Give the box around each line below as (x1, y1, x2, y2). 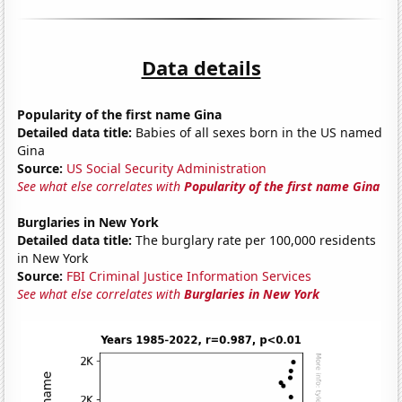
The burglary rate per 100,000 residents (132, 231, 377, 249)
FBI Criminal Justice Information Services (66, 267, 312, 284)
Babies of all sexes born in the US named (132, 123, 383, 141)
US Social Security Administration (66, 159, 267, 177)
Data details (141, 53, 261, 81)
